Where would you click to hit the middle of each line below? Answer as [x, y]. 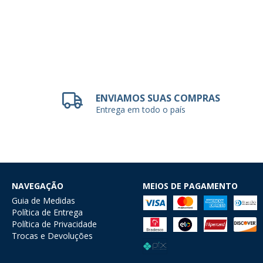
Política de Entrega [47, 212]
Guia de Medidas [43, 200]
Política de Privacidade [54, 224]
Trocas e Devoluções [52, 235]
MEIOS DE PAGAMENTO [190, 186]
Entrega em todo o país [141, 109]
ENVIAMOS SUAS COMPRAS [158, 98]
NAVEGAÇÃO [38, 186]
